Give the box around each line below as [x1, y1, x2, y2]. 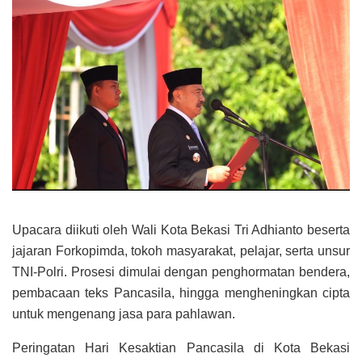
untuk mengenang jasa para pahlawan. [12, 306, 235, 321]
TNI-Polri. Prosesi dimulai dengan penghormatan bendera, [12, 264, 350, 279]
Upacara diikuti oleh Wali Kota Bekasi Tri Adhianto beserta [12, 222, 350, 237]
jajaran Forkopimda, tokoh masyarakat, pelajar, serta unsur [12, 243, 350, 258]
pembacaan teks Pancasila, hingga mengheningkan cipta [12, 285, 350, 300]
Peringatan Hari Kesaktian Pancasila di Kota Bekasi [12, 340, 350, 355]
